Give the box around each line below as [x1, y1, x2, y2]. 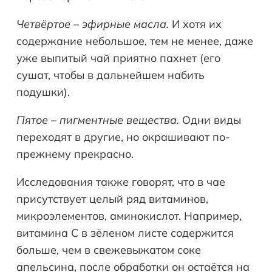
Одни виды [179, 112, 241, 127]
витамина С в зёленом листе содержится [16, 225, 234, 240]
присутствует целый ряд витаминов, [16, 191, 208, 206]
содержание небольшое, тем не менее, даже [16, 33, 253, 48]
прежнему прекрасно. [16, 146, 134, 161]
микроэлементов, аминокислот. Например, [16, 208, 242, 223]
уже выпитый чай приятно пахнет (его [16, 50, 220, 65]
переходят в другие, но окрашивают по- [16, 129, 230, 144]
